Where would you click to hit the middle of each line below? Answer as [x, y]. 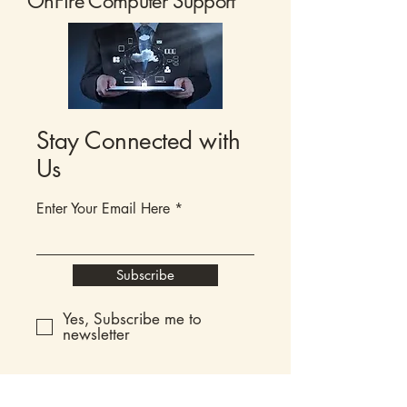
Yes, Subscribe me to [132, 319]
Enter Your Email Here [103, 208]
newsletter [96, 334]
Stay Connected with [139, 141]
